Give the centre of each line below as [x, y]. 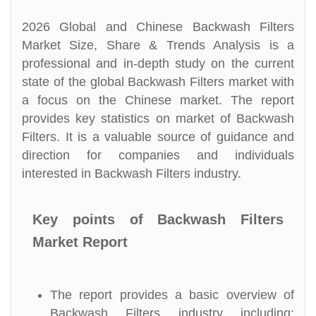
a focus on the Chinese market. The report [158, 100]
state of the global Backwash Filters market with [158, 82]
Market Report [80, 242]
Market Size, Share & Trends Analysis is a [158, 45]
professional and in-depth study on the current [158, 63]
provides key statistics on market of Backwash [158, 119]
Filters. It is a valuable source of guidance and [158, 137]
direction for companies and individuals [158, 155]
